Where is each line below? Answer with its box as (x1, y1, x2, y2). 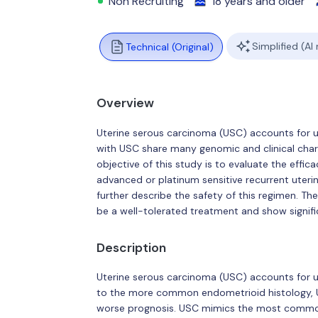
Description (96, 239, 166, 256)
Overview (96, 95, 154, 111)
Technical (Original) (125, 40, 214, 53)
